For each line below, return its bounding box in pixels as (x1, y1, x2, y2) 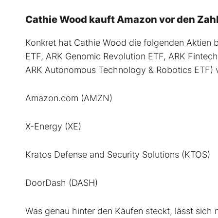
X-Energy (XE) (25, 121, 81, 132)
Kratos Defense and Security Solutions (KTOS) (25, 149, 210, 160)
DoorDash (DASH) (25, 178, 98, 188)
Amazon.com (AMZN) (25, 93, 112, 104)
